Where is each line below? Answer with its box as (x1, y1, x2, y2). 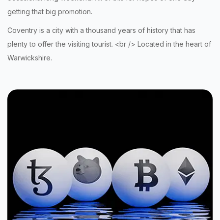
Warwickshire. (7, 53, 52, 62)
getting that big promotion (7, 7, 91, 16)
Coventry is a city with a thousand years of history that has (7, 26, 195, 34)
